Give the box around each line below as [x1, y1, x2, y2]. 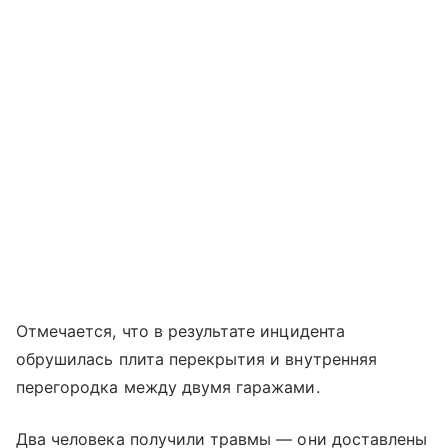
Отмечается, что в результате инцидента [16, 320, 345, 341]
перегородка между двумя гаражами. [16, 376, 320, 397]
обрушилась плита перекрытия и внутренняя [16, 348, 377, 369]
